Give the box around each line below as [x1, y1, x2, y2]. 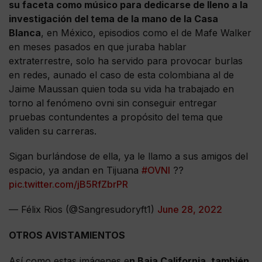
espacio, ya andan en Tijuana [9, 164, 142, 177]
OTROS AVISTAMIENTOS [9, 229, 125, 242]
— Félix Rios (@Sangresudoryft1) [9, 204, 157, 216]
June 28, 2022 [157, 204, 222, 216]
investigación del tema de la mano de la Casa [9, 13, 218, 25]
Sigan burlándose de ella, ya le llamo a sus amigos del [9, 150, 248, 163]
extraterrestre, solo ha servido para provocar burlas [9, 55, 243, 67]
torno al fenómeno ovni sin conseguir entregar [9, 97, 217, 109]
